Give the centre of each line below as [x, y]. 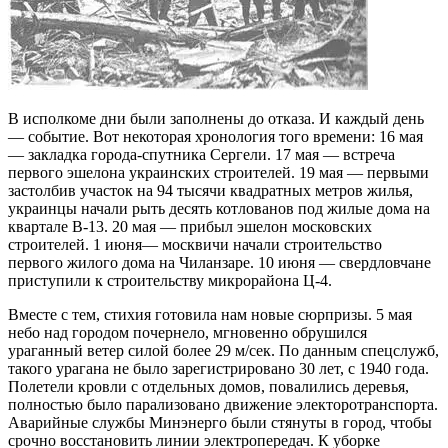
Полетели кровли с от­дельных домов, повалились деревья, [208, 386]
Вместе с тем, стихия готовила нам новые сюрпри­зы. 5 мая [210, 314]
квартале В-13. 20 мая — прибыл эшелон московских [190, 226]
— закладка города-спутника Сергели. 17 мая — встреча [201, 154]
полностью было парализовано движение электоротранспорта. [223, 404]
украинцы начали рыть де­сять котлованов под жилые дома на [219, 208]
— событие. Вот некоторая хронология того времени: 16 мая [215, 136]
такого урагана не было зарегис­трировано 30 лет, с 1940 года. [218, 368]
